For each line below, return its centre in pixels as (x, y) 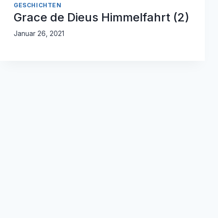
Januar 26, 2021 (39, 34)
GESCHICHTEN (38, 5)
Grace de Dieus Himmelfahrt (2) (101, 17)
